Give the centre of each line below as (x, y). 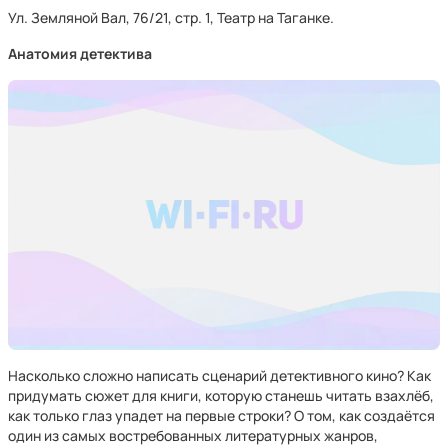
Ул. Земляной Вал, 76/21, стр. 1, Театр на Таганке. (171, 17)
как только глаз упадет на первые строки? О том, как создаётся (221, 415)
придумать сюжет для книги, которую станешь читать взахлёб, (221, 395)
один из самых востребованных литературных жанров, (193, 435)
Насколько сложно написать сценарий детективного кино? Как (219, 375)
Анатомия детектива (80, 53)
